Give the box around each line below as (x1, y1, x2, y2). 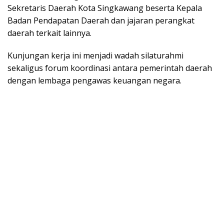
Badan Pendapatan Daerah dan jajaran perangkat (7, 14, 194, 26)
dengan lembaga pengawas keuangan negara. (7, 74, 181, 86)
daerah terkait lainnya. (7, 27, 91, 38)
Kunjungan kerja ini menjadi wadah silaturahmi (7, 49, 183, 61)
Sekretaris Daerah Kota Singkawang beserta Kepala (7, 2, 202, 13)
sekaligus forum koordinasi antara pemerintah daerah (7, 62, 212, 73)
